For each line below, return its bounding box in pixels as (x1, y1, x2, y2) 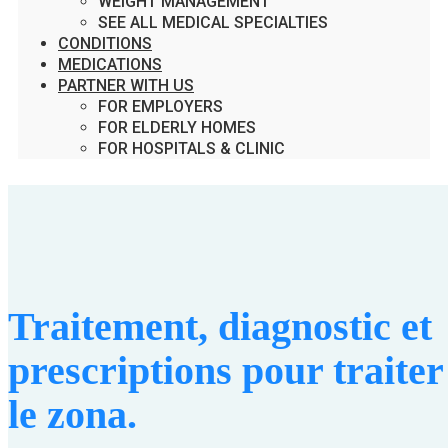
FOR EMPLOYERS (98, 97, 223, 116)
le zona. (8, 392, 137, 437)
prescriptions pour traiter (8, 348, 443, 393)
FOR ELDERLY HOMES (98, 118, 256, 137)
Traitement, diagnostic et (8, 304, 432, 349)
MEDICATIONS (58, 55, 162, 74)
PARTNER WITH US (58, 76, 194, 95)
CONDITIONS (58, 34, 152, 53)
